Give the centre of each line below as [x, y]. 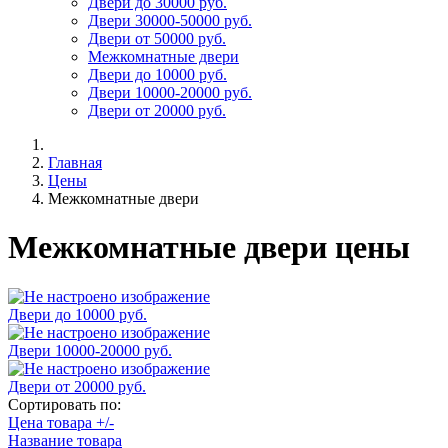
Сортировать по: [64, 404]
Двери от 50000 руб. [157, 38]
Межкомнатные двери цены [209, 247]
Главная [75, 162]
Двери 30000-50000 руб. [170, 20]
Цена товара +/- [61, 422]
